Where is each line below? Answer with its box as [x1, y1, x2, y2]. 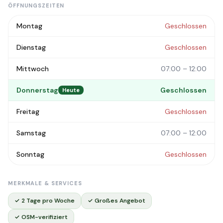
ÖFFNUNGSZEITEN [8, 2, 65, 9]
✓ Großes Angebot [88, 197, 145, 205]
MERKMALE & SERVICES [8, 180, 82, 187]
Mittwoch [16, 64, 49, 73]
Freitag [16, 107, 39, 116]
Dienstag [16, 43, 46, 52]
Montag [16, 21, 42, 30]
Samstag [16, 128, 46, 137]
